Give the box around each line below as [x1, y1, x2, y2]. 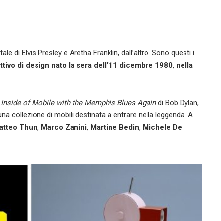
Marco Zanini [39, 123, 87, 132]
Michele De [141, 123, 182, 132]
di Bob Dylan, [156, 98, 199, 108]
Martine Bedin [88, 123, 139, 132]
